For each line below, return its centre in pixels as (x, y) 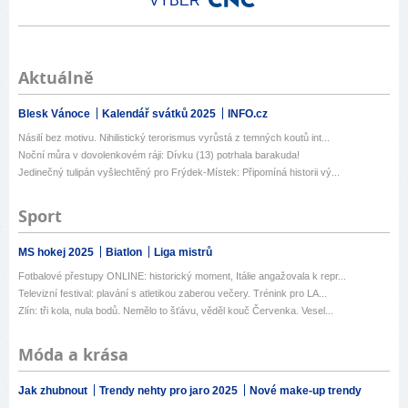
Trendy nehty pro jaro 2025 (170, 390)
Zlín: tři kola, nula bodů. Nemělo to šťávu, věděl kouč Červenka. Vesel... (176, 310)
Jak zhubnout (54, 390)
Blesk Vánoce (56, 113)
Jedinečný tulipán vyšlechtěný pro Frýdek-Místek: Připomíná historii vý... (179, 172)
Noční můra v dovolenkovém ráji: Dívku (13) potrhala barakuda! (159, 154)
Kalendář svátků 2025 (160, 113)
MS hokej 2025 (57, 252)
